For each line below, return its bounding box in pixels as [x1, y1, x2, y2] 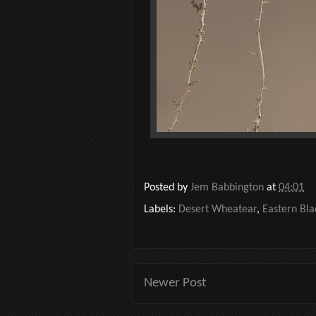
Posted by [144, 182, 190, 194]
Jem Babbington [190, 182, 267, 194]
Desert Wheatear [178, 203, 257, 215]
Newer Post [144, 276, 206, 290]
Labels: [144, 203, 178, 215]
